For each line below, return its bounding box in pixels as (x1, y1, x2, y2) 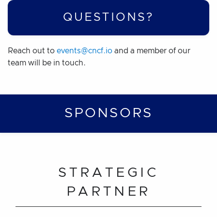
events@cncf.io (57, 46, 112, 55)
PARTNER (66, 185, 151, 199)
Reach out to (8, 46, 57, 55)
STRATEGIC (58, 166, 159, 180)
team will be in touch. (8, 59, 86, 67)
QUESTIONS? (62, 11, 155, 23)
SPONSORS (64, 106, 153, 120)
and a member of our (112, 46, 190, 55)
